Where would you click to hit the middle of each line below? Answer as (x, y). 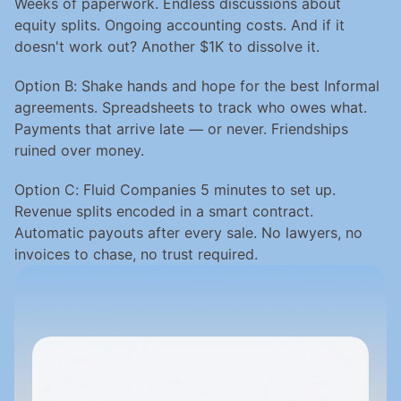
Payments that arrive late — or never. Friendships (181, 129)
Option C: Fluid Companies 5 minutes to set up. (175, 190)
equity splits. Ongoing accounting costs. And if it (179, 25)
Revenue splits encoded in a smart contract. (164, 211)
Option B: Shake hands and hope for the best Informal (197, 86)
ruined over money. (79, 150)
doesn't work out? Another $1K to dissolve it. (167, 47)
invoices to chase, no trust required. (136, 254)
